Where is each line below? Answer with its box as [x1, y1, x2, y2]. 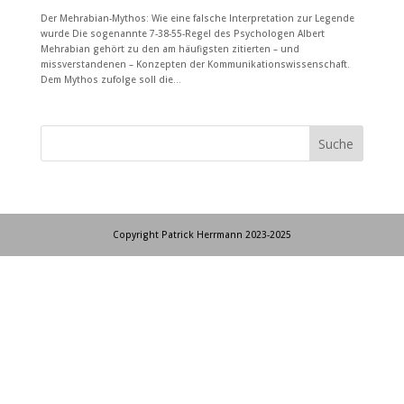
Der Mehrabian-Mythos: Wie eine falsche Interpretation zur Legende [40, 11, 354, 24]
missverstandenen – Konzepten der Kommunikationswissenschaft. [40, 57, 350, 70]
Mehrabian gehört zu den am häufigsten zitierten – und [40, 41, 299, 55]
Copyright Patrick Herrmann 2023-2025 [112, 227, 291, 241]
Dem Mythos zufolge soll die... [40, 72, 181, 86]
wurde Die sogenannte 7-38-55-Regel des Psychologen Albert [40, 26, 325, 40]
